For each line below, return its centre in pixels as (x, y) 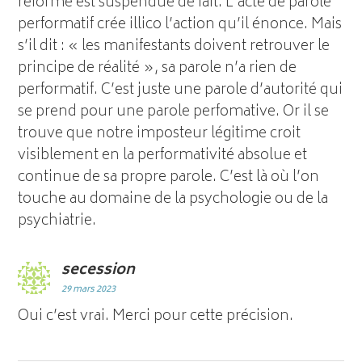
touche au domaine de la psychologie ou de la (173, 199)
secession (99, 270)
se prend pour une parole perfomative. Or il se (174, 112)
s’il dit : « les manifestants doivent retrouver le (174, 46)
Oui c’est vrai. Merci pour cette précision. (156, 316)
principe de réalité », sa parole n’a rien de (158, 68)
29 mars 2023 (89, 289)
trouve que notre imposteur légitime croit (160, 134)
